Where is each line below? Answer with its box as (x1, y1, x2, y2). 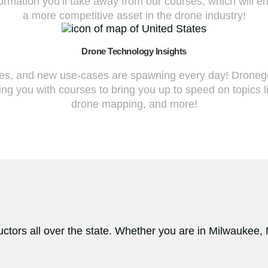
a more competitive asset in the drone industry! (22, 9, 246, 22)
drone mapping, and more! (71, 98, 197, 110)
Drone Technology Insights (81, 47, 187, 57)
